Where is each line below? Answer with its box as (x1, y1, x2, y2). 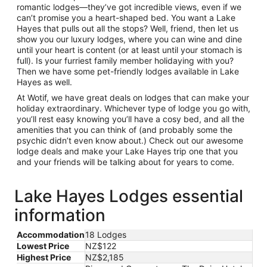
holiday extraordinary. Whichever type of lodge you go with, (17, 103, 250, 113)
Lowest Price (17, 241, 69, 251)
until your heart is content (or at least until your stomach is (17, 45, 242, 55)
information (14, 205, 105, 225)
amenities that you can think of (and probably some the (17, 125, 232, 135)
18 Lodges (85, 229, 126, 240)
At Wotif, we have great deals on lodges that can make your (17, 92, 249, 103)
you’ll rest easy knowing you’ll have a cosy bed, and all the (17, 114, 244, 124)
